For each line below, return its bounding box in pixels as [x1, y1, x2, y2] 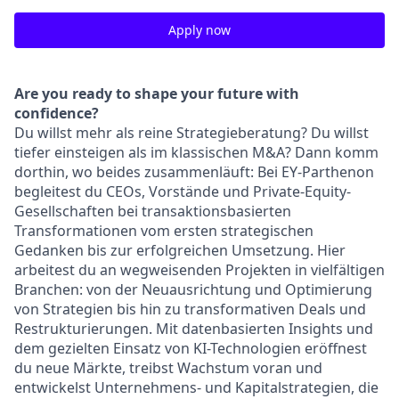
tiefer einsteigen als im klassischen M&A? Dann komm [14, 142, 379, 162]
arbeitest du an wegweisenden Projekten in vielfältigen [14, 260, 385, 280]
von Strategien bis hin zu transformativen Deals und [14, 299, 366, 319]
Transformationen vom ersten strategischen [14, 221, 313, 240]
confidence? [14, 103, 99, 123]
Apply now [168, 21, 231, 38]
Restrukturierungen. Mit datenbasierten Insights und [14, 319, 373, 338]
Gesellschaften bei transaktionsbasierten [14, 201, 291, 221]
